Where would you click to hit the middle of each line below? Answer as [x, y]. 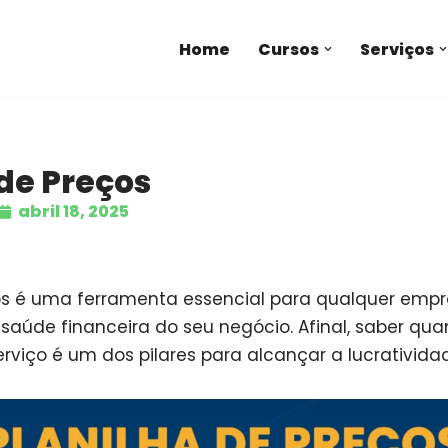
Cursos [288, 49]
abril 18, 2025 [73, 212]
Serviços [397, 49]
